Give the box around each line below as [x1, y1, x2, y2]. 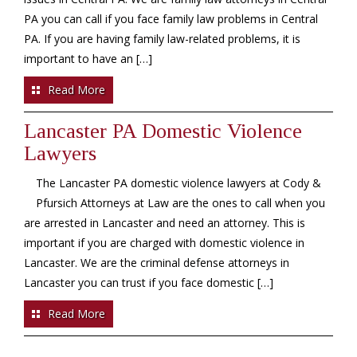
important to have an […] [24, 51, 152, 66]
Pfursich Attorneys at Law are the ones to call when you [36, 195, 325, 210]
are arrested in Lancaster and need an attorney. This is [24, 215, 305, 230]
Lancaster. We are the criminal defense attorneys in [24, 255, 289, 270]
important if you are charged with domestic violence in [24, 235, 304, 250]
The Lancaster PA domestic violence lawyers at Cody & [36, 175, 321, 190]
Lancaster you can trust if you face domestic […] [24, 275, 273, 290]
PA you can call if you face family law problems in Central [24, 11, 318, 26]
